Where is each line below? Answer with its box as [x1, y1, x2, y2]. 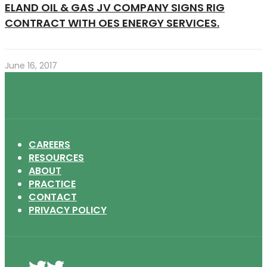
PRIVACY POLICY [29, 203, 107, 217]
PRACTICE [29, 176, 76, 191]
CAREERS [29, 137, 70, 151]
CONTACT [29, 190, 77, 204]
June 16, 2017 [5, 59, 57, 72]
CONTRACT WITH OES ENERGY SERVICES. [5, 15, 219, 30]
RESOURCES [29, 150, 84, 164]
